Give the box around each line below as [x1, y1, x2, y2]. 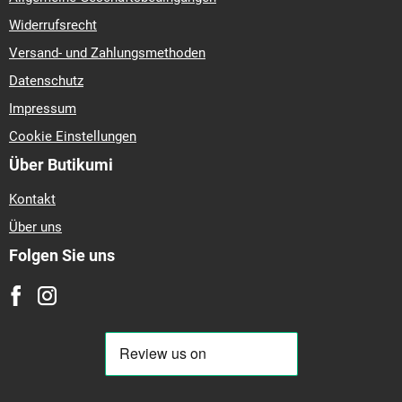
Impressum [9, 100, 76, 118]
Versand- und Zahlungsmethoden [9, 45, 205, 62]
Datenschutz [9, 73, 83, 90]
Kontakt [9, 191, 56, 208]
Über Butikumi [9, 155, 113, 175]
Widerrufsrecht [9, 17, 97, 34]
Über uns [9, 219, 62, 236]
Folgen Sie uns [9, 246, 115, 266]
